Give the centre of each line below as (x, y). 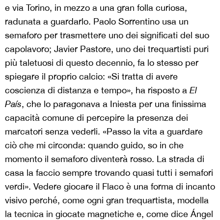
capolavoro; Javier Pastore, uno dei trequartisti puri (107, 49)
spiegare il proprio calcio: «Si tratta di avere (91, 76)
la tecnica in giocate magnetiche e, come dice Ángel (109, 214)
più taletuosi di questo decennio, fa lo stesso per (102, 63)
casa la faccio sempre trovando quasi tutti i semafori (109, 173)
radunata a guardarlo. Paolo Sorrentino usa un (97, 21)
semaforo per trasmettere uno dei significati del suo (107, 35)
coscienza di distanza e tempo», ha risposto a (97, 90)
